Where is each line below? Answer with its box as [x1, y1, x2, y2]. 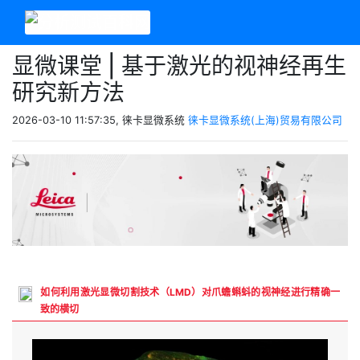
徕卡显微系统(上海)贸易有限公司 [188, 114, 342, 126]
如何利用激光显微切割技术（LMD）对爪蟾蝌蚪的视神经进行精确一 [40, 285, 340, 298]
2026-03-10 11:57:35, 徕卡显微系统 [12, 114, 188, 126]
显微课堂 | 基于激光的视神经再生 [12, 52, 346, 80]
